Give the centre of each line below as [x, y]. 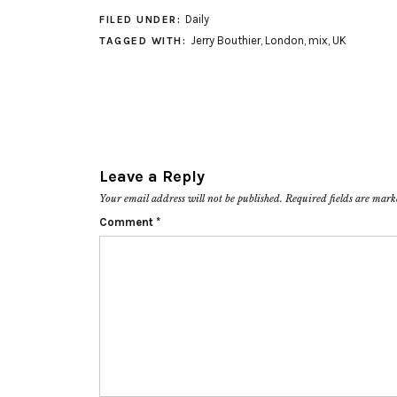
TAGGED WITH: [145, 41]
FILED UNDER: [142, 19]
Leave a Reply [152, 176]
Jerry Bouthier [225, 40]
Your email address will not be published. [191, 198]
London [284, 40]
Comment [128, 222]
